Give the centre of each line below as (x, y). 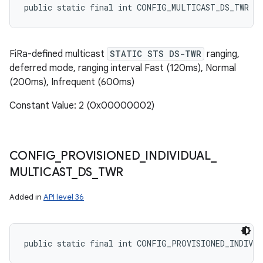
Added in (26, 197)
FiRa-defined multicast (58, 54)
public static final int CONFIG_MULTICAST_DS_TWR (136, 7)
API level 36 (64, 197)
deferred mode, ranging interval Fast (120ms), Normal (123, 68)
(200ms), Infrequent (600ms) (72, 82)
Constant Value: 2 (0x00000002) (82, 106)
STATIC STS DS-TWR (156, 54)
